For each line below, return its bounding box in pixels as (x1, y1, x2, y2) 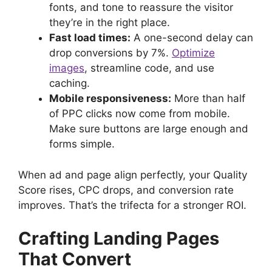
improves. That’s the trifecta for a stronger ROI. (18, 199, 246, 211)
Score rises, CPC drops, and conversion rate (18, 183, 234, 196)
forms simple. (49, 138, 115, 151)
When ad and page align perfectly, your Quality (18, 168, 247, 181)
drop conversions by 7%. (49, 47, 172, 59)
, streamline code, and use (84, 62, 214, 75)
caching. (49, 77, 90, 90)
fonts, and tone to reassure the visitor (49, 1, 233, 14)
